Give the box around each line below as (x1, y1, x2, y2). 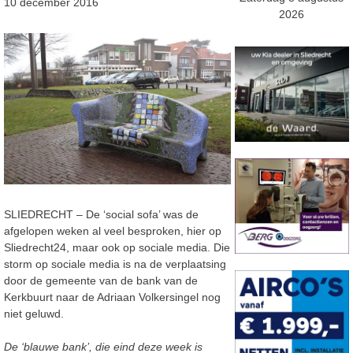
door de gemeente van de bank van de (4, 274, 198, 288)
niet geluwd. (4, 307, 64, 321)
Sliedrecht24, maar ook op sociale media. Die (4, 241, 230, 255)
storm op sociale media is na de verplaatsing (4, 258, 226, 271)
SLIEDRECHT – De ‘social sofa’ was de (4, 208, 199, 221)
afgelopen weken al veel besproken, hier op (4, 225, 221, 238)
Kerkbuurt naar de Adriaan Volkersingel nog (4, 291, 221, 304)
